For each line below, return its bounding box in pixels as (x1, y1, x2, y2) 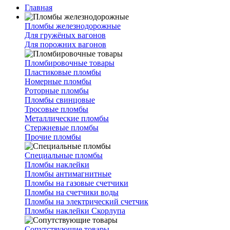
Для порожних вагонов (25, 40, 106, 49)
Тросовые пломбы (25, 105, 88, 113)
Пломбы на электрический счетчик (25, 197, 148, 206)
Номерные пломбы (25, 77, 91, 86)
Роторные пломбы (25, 86, 89, 95)
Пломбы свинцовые (25, 95, 95, 104)
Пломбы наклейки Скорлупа (25, 206, 125, 215)
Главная (25, 3, 52, 12)
